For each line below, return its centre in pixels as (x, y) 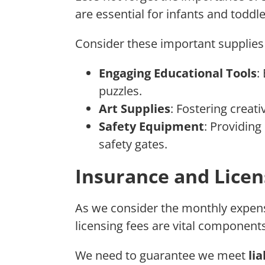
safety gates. (133, 144)
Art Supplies (135, 109)
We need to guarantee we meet (162, 256)
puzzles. (120, 91)
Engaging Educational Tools (178, 73)
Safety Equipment (151, 127)
